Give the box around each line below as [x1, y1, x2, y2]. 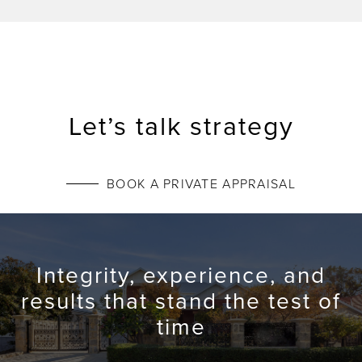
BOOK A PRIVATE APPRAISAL [107, 174, 296, 192]
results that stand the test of [21, 284, 341, 317]
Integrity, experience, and [36, 259, 326, 291]
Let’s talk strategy [68, 106, 294, 143]
